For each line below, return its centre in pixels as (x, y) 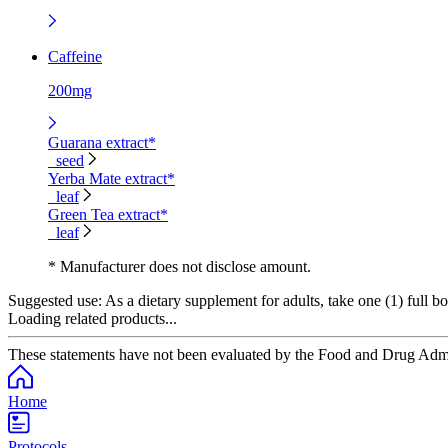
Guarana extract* (102, 142)
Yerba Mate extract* (111, 178)
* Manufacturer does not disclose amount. (179, 266)
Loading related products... (92, 318)
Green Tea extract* (108, 214)
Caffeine (75, 56)
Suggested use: (55, 300)
